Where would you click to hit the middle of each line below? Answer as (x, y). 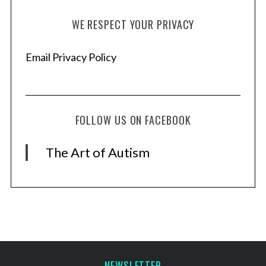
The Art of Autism (97, 152)
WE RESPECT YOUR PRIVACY (133, 24)
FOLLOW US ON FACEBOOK (133, 120)
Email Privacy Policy (71, 57)
